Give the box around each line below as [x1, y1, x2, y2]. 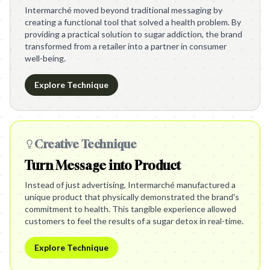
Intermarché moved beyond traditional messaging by [25, 5, 222, 15]
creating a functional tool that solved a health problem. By [25, 17, 241, 27]
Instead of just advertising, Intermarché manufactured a [25, 180, 236, 190]
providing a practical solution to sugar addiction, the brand [25, 29, 242, 39]
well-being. [25, 53, 66, 63]
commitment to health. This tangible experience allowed [25, 204, 236, 214]
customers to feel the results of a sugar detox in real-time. [25, 216, 243, 226]
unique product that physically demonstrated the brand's [25, 192, 239, 202]
